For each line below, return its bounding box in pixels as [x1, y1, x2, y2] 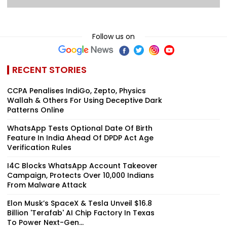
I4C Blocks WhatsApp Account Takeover [7, 160, 158, 171]
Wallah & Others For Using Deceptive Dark [7, 95, 162, 105]
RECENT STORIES [12, 63, 87, 76]
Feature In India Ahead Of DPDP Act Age [7, 132, 154, 143]
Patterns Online [7, 104, 64, 115]
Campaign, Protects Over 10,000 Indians [7, 170, 154, 180]
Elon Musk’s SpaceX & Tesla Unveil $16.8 [7, 198, 152, 208]
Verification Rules [7, 142, 71, 153]
